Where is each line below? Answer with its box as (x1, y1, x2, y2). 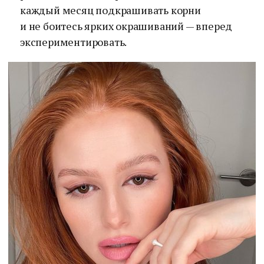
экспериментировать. (20, 35, 127, 49)
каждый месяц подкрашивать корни (20, 3, 201, 17)
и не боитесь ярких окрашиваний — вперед (20, 19, 233, 33)
